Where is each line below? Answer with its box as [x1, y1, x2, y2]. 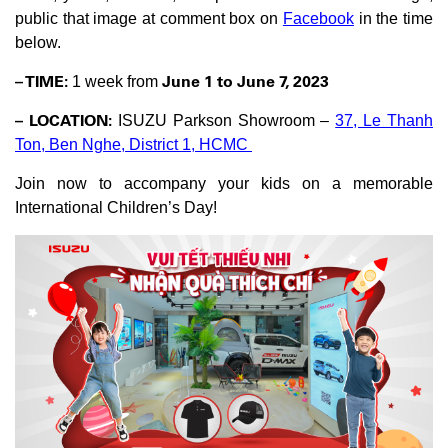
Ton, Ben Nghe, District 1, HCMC [15, 136, 252, 154]
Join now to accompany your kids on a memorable [15, 175, 433, 193]
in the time [353, 10, 434, 28]
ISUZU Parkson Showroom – [117, 112, 336, 130]
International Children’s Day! [15, 199, 217, 217]
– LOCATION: [15, 109, 118, 133]
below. [15, 34, 61, 52]
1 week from [72, 73, 162, 91]
